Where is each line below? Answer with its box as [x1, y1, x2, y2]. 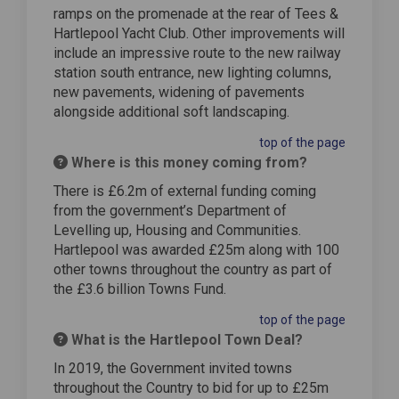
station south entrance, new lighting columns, [53, 63, 331, 81]
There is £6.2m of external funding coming [53, 182, 316, 199]
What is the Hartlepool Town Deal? [68, 330, 303, 348]
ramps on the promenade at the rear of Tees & [53, 4, 338, 22]
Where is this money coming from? [68, 153, 307, 171]
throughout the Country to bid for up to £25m [53, 379, 329, 396]
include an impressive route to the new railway [53, 44, 341, 61]
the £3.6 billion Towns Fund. [53, 280, 226, 297]
